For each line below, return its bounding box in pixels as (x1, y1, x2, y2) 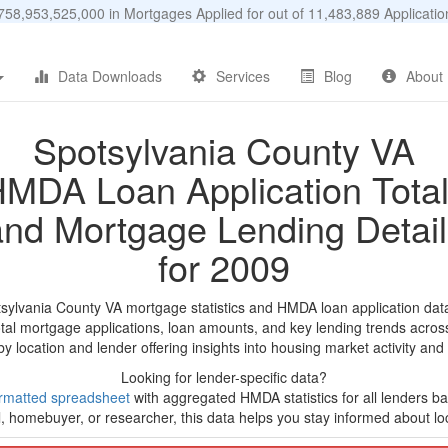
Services (216, 66, 270, 86)
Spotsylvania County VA (33, 124, 415, 175)
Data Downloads (58, 66, 162, 86)
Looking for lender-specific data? (121, 367, 327, 387)
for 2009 (158, 241, 290, 292)
